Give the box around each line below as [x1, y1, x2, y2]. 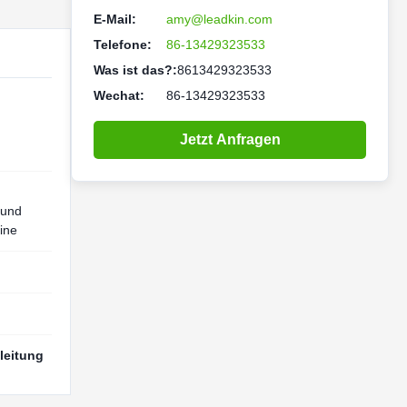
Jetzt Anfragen [179, 132, 281, 147]
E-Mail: [94, 12, 136, 26]
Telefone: [94, 37, 152, 52]
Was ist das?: [94, 63, 177, 77]
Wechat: [94, 88, 144, 103]
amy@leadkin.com [166, 12, 273, 26]
